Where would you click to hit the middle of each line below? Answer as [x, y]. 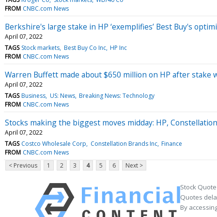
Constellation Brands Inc [124, 143]
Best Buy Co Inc [85, 47]
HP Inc [118, 47]
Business [34, 95]
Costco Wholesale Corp [54, 143]
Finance [171, 143]
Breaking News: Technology [116, 95]
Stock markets [41, 47]
